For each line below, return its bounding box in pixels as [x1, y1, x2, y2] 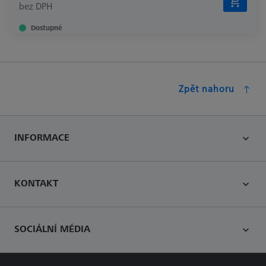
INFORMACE [14, 130, 69, 144]
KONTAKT [14, 176, 58, 189]
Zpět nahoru [179, 81, 235, 95]
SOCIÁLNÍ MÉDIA [14, 221, 90, 235]
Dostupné [31, 22, 62, 33]
